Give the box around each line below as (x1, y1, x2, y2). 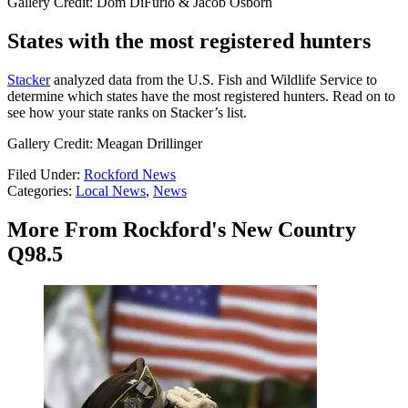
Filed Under (7, 166, 76, 182)
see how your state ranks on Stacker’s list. (7, 104, 247, 120)
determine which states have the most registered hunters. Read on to (7, 87, 395, 104)
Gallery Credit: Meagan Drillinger (7, 135, 202, 151)
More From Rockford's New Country (7, 217, 356, 241)
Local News (76, 182, 146, 199)
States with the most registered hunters (7, 28, 371, 53)
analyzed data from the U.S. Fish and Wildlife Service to (50, 71, 377, 87)
